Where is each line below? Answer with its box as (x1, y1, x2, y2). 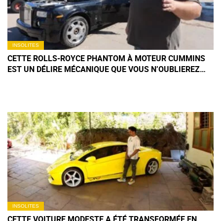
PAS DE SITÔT (7, 74, 58, 86)
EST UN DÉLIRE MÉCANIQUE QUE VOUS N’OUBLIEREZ (7, 64, 200, 75)
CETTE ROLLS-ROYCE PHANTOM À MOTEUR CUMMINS (7, 53, 205, 64)
